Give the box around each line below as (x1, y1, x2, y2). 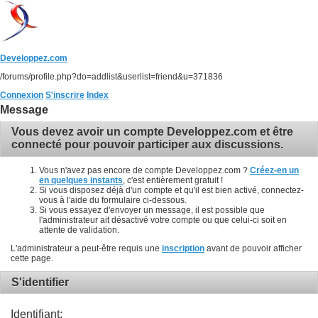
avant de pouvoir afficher (204, 243, 302, 253)
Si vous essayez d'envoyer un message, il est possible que (39, 204, 265, 215)
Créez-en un (250, 165, 299, 175)
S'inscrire (45, 90, 84, 100)
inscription (162, 243, 204, 253)
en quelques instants (39, 175, 123, 185)
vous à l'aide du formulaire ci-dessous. (39, 194, 187, 205)
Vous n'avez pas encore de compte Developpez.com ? (39, 165, 250, 175)
